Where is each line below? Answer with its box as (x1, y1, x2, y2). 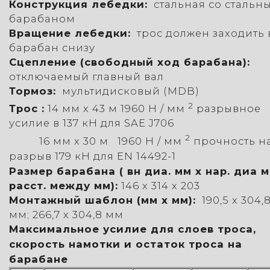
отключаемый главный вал (9, 70, 164, 83)
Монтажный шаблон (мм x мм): (9, 193, 196, 206)
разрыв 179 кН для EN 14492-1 (9, 149, 176, 162)
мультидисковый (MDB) (56, 84, 199, 97)
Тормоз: (9, 84, 56, 97)
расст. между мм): (9, 179, 118, 192)
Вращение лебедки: (9, 27, 131, 39)
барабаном (9, 12, 75, 25)
